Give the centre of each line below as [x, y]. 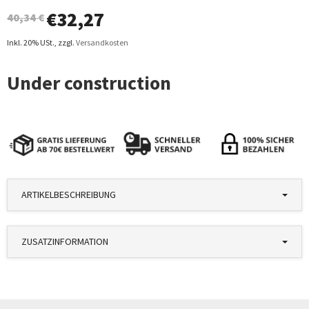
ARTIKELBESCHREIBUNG [69, 195]
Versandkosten [102, 42]
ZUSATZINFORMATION [65, 242]
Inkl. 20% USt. [31, 42]
